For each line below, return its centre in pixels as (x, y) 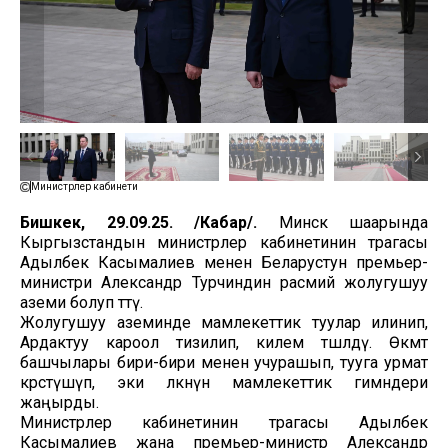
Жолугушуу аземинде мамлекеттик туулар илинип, (224, 322)
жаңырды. (61, 402)
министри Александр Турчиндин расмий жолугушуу (224, 282)
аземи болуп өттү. (83, 302)
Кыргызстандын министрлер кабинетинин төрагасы (224, 242)
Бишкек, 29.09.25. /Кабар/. (138, 222)
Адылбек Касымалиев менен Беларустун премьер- (224, 262)
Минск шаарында (342, 222)
